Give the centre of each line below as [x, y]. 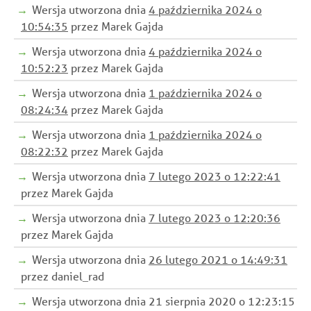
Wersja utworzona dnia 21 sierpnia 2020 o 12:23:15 [163, 301]
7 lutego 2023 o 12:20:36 [215, 217]
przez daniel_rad [62, 276]
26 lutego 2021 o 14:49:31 [218, 259]
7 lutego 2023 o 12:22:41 [215, 176]
